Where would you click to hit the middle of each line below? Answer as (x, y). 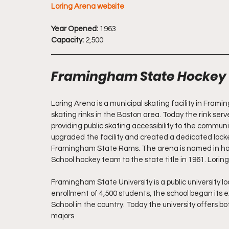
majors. (63, 216)
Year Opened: (75, 29)
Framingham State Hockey (139, 76)
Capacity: (67, 40)
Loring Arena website (88, 6)
